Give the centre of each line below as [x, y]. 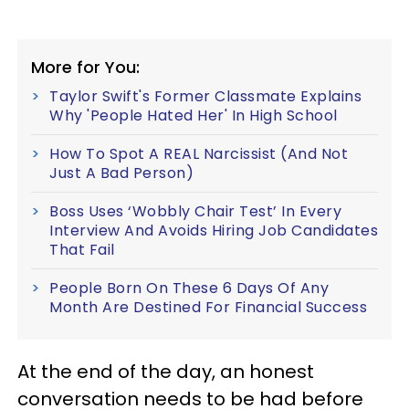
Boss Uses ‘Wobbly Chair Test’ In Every [195, 211]
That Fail [82, 250]
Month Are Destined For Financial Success [208, 307]
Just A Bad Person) [121, 173]
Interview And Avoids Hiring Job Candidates [214, 231]
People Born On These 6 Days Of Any [189, 288]
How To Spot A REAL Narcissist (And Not [199, 154]
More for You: [85, 67]
